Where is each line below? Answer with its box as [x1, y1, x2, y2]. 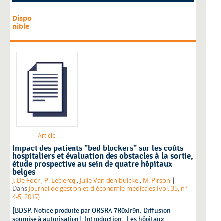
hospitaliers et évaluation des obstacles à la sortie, [12, 151, 193, 162]
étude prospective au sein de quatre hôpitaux [12, 159, 172, 170]
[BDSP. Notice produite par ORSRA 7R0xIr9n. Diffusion [12, 206, 171, 215]
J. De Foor [12, 176, 40, 185]
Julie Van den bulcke [80, 176, 138, 185]
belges [12, 167, 35, 178]
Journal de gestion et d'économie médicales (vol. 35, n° [29, 184, 187, 193]
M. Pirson [143, 176, 170, 185]
